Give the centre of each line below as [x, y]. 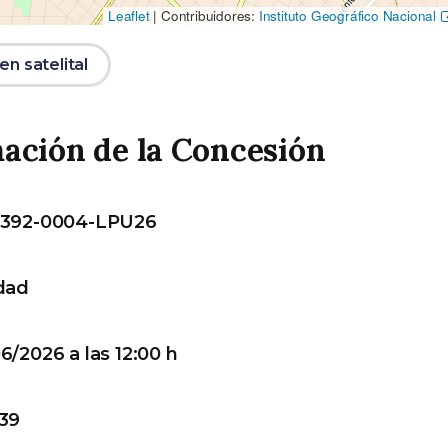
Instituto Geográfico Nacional [347, 16]
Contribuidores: [208, 16]
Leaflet [129, 16]
